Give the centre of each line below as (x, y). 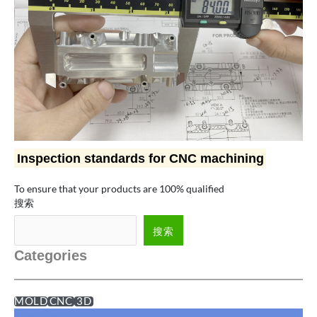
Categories (51, 255)
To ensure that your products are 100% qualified (119, 189)
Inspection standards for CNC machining (140, 159)
